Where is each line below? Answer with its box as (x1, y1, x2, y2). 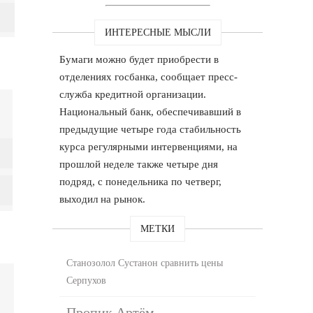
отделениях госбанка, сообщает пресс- (59, 71, 238, 82)
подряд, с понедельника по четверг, (59, 175, 222, 187)
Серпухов (66, 275, 107, 286)
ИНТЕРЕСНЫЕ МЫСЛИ (104, 27, 211, 38)
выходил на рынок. (59, 193, 146, 205)
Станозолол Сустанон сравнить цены (66, 257, 224, 268)
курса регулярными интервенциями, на (59, 140, 238, 152)
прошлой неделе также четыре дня (59, 158, 219, 170)
